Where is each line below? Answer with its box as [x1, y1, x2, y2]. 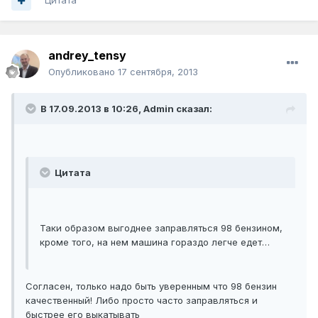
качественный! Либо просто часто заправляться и [26, 295, 258, 307]
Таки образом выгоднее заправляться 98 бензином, [40, 222, 283, 234]
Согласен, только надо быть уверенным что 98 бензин [26, 280, 277, 292]
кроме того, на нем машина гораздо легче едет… [40, 236, 270, 248]
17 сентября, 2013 [118, 66, 198, 78]
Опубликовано [48, 66, 118, 78]
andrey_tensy [48, 48, 126, 63]
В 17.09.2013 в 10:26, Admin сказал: [40, 103, 212, 115]
